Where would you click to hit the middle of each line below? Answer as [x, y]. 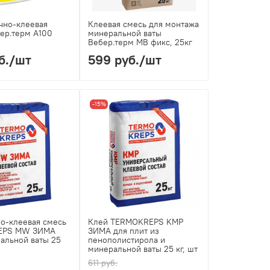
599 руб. [114, 59]
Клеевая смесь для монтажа [144, 24]
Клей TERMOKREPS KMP [136, 222]
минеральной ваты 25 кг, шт [143, 249]
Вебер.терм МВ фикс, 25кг [140, 42]
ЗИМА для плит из [124, 231]
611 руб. [103, 263]
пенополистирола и [127, 240]
